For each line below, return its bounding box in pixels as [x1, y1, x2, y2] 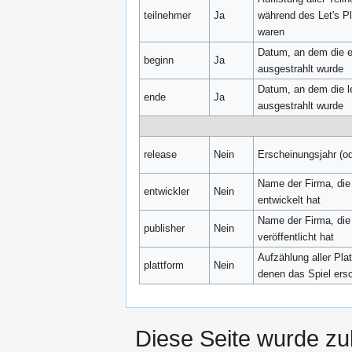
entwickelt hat [258, 193, 321, 206]
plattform [144, 258, 185, 271]
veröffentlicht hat [258, 230, 335, 243]
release [144, 148, 178, 160]
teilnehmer [144, 9, 192, 21]
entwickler [144, 185, 190, 197]
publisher [144, 222, 185, 234]
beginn [144, 53, 174, 66]
